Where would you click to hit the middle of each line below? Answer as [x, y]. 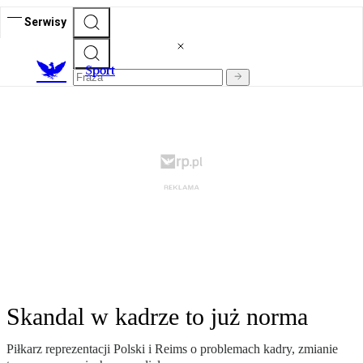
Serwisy [45, 21]
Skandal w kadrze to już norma [157, 317]
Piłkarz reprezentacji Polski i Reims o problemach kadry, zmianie [172, 349]
